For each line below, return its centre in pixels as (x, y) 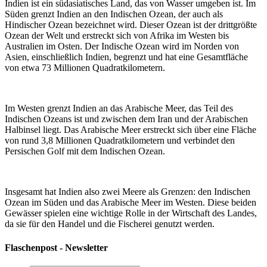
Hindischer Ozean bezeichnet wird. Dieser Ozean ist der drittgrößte (131, 25)
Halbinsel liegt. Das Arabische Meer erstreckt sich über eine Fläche (131, 130)
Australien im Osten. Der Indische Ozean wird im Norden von (122, 46)
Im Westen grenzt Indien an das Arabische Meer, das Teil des (119, 108)
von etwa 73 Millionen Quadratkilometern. (85, 68)
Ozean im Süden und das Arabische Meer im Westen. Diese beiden (131, 203)
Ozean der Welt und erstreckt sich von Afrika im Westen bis (117, 36)
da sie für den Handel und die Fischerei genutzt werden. (110, 224)
